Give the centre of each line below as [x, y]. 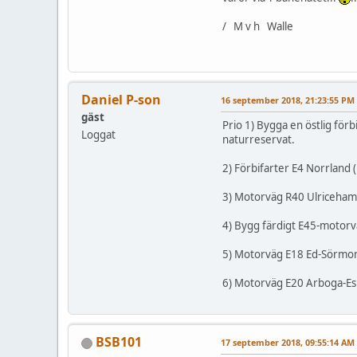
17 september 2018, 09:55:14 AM [288, 343]
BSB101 [119, 342]
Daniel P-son [121, 100]
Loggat [98, 135]
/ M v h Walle [258, 27]
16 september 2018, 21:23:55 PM [288, 100]
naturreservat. [259, 140]
